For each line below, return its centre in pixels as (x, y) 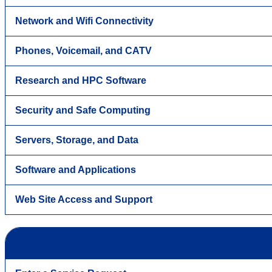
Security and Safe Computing (83, 110)
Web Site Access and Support (84, 200)
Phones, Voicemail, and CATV (83, 51)
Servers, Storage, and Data (77, 140)
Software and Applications (76, 170)
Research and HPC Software (81, 81)
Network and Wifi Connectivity (84, 21)
